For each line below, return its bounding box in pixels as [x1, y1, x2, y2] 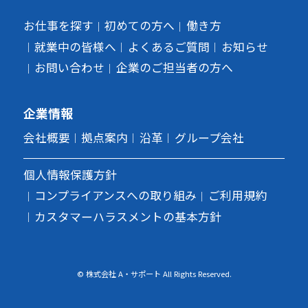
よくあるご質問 [128, 38, 210, 55]
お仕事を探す [23, 17, 93, 34]
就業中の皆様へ [34, 38, 117, 55]
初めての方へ [104, 17, 175, 34]
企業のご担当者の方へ [116, 59, 234, 76]
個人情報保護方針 [23, 166, 117, 183]
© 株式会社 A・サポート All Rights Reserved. [76, 267, 232, 279]
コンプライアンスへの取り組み [34, 187, 197, 204]
